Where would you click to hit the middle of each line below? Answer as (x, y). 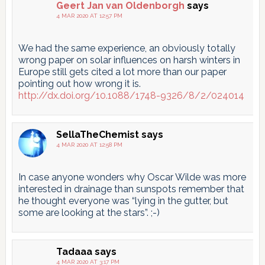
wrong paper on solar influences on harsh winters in (129, 60)
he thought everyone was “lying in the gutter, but (123, 201)
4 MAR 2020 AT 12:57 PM (89, 15)
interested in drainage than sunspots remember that (131, 189)
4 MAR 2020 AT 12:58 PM (89, 144)
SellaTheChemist (97, 134)
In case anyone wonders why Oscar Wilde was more (132, 177)
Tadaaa (74, 251)
